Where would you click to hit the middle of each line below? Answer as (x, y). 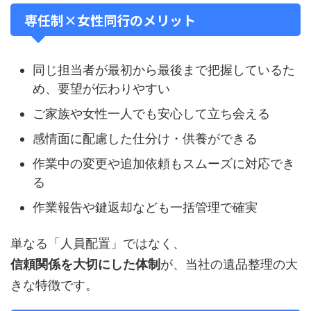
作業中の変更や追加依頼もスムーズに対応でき (164, 163)
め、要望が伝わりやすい (101, 88)
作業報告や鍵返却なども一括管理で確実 (145, 207)
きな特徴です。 (54, 285)
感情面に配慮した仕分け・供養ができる (145, 138)
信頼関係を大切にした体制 (85, 264)
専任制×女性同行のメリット (110, 20)
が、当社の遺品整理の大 (229, 264)
